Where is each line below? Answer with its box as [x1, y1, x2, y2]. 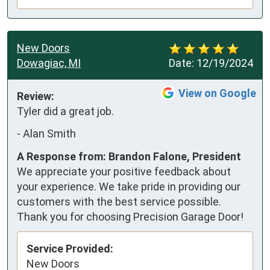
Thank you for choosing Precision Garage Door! [17, 210, 243, 223]
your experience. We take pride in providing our [17, 180, 240, 193]
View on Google [178, 86, 256, 99]
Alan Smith [23, 127, 76, 140]
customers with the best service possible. [17, 195, 221, 208]
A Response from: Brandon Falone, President [17, 149, 241, 163]
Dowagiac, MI [17, 56, 81, 69]
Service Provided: [27, 242, 113, 256]
